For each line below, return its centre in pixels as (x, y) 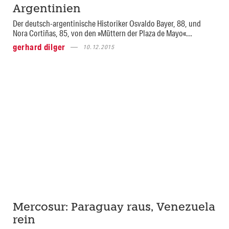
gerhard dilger (39, 47)
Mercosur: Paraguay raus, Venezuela (114, 208)
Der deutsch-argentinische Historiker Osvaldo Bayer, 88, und (107, 24)
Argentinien (47, 10)
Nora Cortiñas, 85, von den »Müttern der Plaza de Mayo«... (102, 33)
